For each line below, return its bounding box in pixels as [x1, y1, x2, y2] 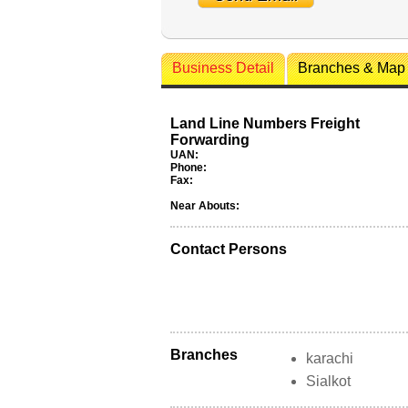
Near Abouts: [170, 199, 240, 212]
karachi [306, 351, 353, 366]
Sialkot [306, 373, 351, 389]
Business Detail [172, 60, 274, 76]
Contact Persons [170, 241, 287, 257]
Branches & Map [298, 60, 405, 76]
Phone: [170, 161, 207, 174]
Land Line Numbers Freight [170, 116, 360, 131]
